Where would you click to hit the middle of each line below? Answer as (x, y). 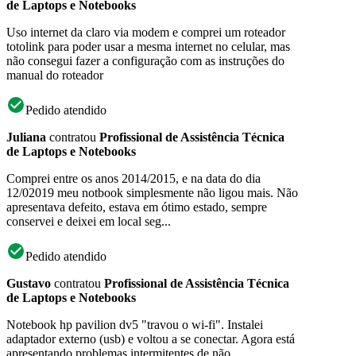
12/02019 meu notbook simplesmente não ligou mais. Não (152, 192)
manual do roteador (55, 75)
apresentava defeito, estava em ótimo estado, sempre (137, 207)
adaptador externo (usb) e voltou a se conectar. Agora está (151, 339)
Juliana (26, 137)
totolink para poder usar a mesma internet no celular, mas (148, 46)
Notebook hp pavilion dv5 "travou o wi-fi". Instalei (135, 324)
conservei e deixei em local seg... (89, 221)
